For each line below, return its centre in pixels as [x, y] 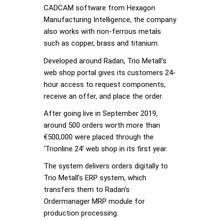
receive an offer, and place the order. [103, 96]
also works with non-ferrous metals [102, 32]
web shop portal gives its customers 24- [110, 72]
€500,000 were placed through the [99, 137]
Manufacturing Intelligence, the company [110, 20]
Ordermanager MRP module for [94, 202]
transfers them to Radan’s [87, 190]
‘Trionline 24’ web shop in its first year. [106, 149]
